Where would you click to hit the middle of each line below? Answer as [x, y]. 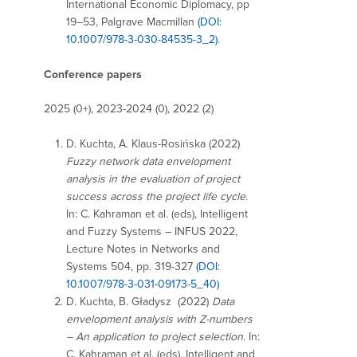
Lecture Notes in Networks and [143, 249]
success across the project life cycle [156, 196]
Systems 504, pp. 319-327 [131, 266]
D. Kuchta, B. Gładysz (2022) [139, 301]
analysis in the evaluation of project [153, 178]
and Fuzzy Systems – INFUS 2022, [152, 231]
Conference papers [93, 75]
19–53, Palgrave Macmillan [132, 22]
